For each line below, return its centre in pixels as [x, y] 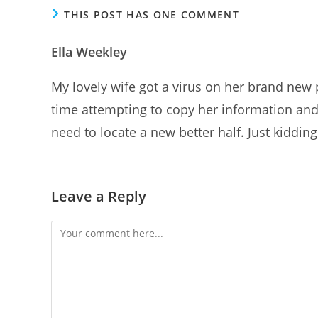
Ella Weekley [89, 51]
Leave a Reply [99, 196]
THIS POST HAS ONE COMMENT [152, 14]
